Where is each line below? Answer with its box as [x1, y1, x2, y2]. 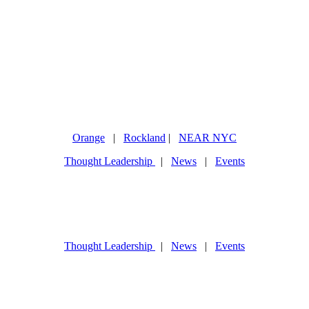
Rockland [123, 132, 166, 143]
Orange [72, 132, 105, 143]
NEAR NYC [179, 132, 237, 143]
